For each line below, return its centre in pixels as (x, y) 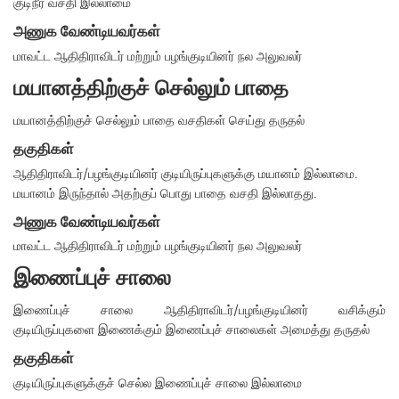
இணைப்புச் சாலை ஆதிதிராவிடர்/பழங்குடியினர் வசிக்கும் (199, 311)
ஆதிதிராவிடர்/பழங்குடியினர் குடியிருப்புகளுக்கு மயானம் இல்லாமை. (186, 174)
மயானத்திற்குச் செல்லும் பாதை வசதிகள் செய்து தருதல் (159, 121)
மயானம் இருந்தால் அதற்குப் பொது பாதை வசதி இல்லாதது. (166, 193)
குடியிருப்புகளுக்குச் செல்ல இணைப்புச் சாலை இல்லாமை (158, 383)
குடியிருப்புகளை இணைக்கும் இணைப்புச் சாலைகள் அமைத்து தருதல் (192, 330)
